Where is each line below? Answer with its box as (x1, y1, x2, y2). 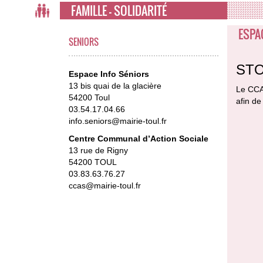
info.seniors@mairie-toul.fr (69, 116, 167, 126)
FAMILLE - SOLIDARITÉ (71, 1, 167, 19)
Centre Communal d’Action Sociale (69, 133, 208, 143)
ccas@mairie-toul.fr (69, 180, 141, 190)
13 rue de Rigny (69, 145, 128, 155)
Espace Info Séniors (69, 69, 149, 79)
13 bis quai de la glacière (69, 80, 161, 90)
